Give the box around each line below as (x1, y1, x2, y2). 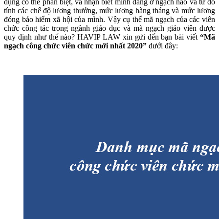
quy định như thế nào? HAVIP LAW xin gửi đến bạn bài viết (4, 32, 200, 41)
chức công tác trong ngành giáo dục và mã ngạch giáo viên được (4, 23, 215, 32)
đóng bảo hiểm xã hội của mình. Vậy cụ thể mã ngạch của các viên (4, 15, 215, 23)
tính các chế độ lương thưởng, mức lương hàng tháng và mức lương (4, 6, 215, 15)
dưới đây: (149, 41, 178, 50)
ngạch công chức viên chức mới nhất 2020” (4, 41, 149, 50)
